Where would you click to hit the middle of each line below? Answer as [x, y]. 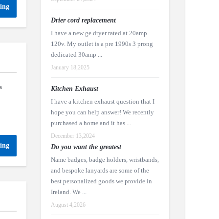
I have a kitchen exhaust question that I [102, 101]
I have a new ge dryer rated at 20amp [99, 33]
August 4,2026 [68, 205]
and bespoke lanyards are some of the [100, 170]
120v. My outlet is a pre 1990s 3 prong [102, 44]
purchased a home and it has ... [91, 123]
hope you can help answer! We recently [102, 112]
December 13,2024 [73, 136]
